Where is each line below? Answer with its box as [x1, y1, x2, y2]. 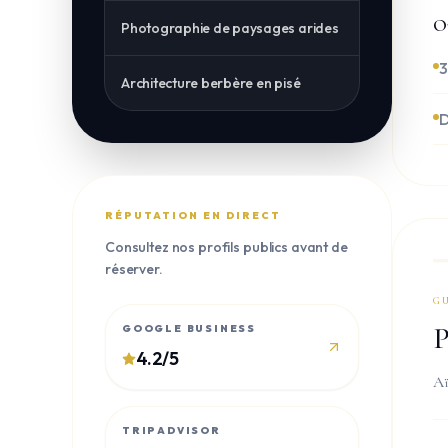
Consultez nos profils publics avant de [105, 238, 348, 256]
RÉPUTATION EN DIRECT [105, 209, 281, 222]
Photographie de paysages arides [121, 19, 339, 37]
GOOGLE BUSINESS [122, 322, 256, 335]
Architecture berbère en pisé [121, 74, 301, 92]
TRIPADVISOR [122, 424, 221, 437]
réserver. [105, 260, 163, 278]
